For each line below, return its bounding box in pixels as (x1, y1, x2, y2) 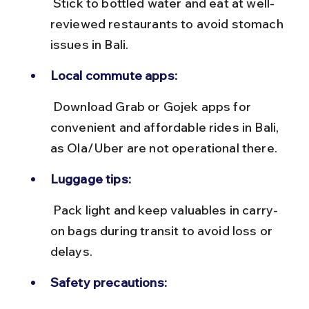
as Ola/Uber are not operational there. (50, 139, 277, 156)
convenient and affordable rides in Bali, (50, 119, 282, 135)
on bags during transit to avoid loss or (50, 222, 276, 239)
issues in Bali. (50, 36, 129, 52)
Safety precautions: (50, 274, 167, 290)
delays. (50, 243, 92, 259)
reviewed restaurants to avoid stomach (50, 15, 286, 32)
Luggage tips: (50, 170, 131, 187)
